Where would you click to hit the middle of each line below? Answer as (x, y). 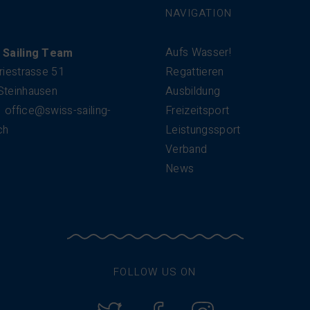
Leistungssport (203, 130)
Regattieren (195, 72)
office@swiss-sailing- (58, 111)
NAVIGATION (199, 13)
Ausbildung (193, 91)
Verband (186, 149)
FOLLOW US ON (155, 272)
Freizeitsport (198, 111)
